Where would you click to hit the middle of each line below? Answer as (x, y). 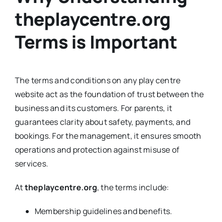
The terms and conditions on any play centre (98, 80)
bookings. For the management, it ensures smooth (108, 136)
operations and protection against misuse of (97, 150)
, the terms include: (133, 187)
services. (31, 164)
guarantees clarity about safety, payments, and (103, 122)
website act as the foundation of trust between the (109, 94)
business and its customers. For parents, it (93, 108)
